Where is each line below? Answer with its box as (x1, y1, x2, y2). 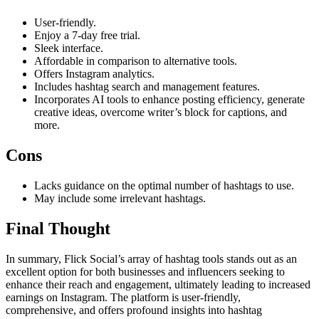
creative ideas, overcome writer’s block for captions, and (34, 106, 287, 119)
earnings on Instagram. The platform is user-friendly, (6, 291, 241, 304)
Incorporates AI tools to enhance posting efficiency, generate (34, 93, 305, 106)
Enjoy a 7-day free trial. (34, 29, 140, 42)
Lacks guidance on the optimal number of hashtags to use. (34, 179, 294, 192)
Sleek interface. (34, 42, 103, 55)
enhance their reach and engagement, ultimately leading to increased (6, 278, 310, 291)
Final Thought (6, 219, 110, 239)
